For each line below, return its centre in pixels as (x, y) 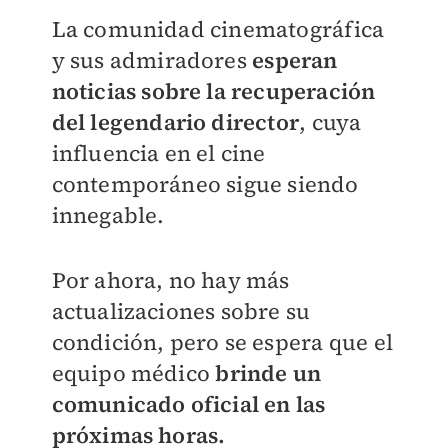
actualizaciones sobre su (181, 311)
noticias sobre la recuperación (213, 91)
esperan (295, 60)
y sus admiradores (152, 60)
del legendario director (175, 122)
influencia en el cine (158, 153)
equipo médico (133, 373)
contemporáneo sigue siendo (205, 184)
